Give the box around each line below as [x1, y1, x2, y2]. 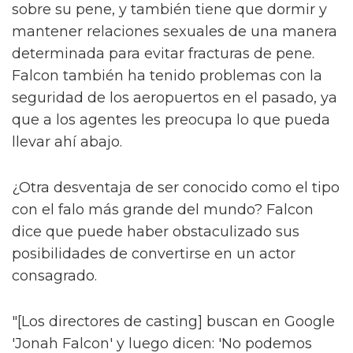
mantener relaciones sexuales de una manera [12, 23, 337, 41]
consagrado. [12, 267, 97, 285]
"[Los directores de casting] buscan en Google [12, 313, 335, 331]
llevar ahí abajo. [12, 133, 122, 151]
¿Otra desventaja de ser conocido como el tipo [12, 179, 340, 197]
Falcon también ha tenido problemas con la [12, 67, 322, 85]
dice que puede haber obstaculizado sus [12, 223, 299, 241]
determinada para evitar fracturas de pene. [12, 45, 314, 63]
